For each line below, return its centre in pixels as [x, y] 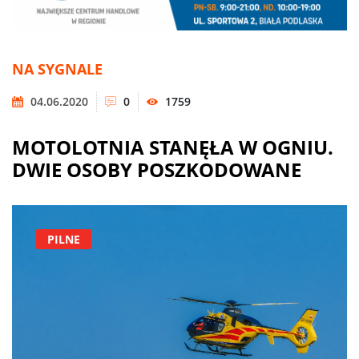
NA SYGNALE [57, 69]
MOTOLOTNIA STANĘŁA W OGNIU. [173, 147]
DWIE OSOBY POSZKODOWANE [157, 169]
